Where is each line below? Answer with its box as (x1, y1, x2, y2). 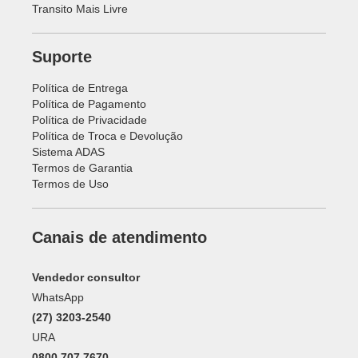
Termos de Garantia (32, 161, 133, 174)
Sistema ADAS (32, 145, 105, 158)
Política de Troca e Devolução (32, 129, 183, 142)
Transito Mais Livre (32, 2, 128, 15)
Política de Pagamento (32, 97, 146, 110)
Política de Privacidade (32, 113, 147, 126)
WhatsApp (32, 290, 84, 304)
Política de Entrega (32, 82, 128, 94)
